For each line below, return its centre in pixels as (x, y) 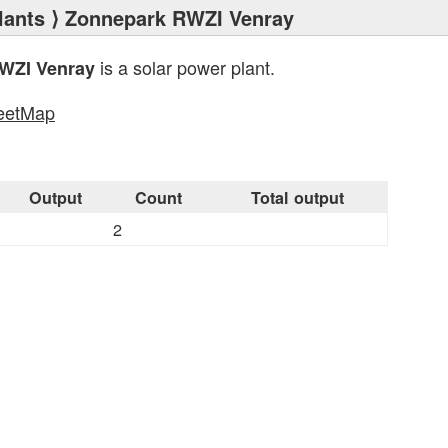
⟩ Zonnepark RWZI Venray (169, 17)
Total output (297, 197)
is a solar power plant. (185, 67)
